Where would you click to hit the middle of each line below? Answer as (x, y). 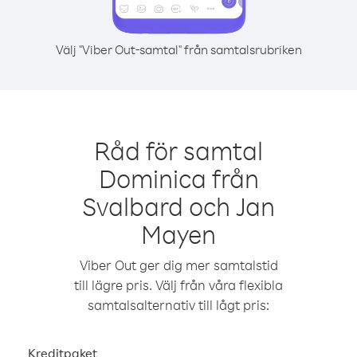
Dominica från (178, 178)
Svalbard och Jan (178, 206)
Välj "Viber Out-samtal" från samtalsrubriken (178, 49)
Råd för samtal (178, 150)
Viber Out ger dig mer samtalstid (178, 265)
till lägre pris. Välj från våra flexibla (178, 285)
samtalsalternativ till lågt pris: (178, 305)
